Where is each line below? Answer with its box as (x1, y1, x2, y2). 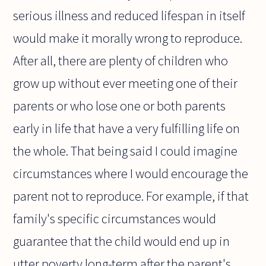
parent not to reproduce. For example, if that (13, 188, 249, 205)
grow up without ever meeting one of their (13, 75, 238, 92)
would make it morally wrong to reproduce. (13, 30, 243, 47)
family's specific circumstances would (13, 210, 217, 227)
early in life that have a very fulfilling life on (13, 120, 240, 137)
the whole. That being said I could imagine (13, 142, 238, 160)
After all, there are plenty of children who (13, 52, 229, 69)
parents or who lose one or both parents (13, 97, 226, 115)
